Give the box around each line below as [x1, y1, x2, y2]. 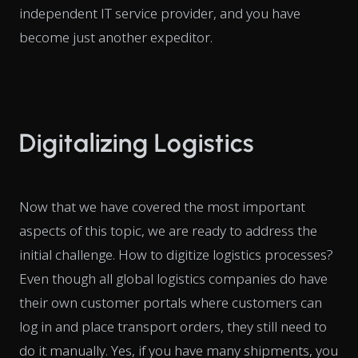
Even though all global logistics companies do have [19, 268, 328, 288]
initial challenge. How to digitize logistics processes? [19, 245, 333, 264]
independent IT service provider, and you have [19, 3, 300, 22]
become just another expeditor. [19, 27, 213, 46]
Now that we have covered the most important [19, 197, 305, 216]
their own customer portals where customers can [19, 292, 322, 312]
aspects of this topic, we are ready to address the [19, 221, 317, 240]
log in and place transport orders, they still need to [19, 316, 327, 336]
